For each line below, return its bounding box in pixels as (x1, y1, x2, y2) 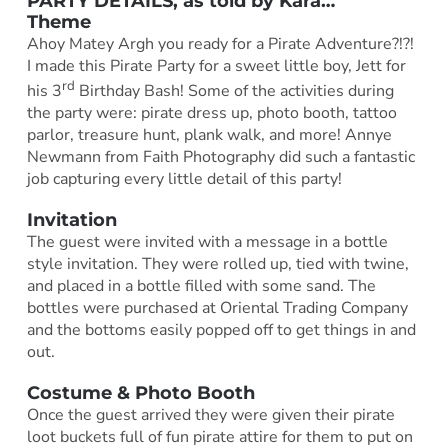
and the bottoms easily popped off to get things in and (26, 319, 416, 342)
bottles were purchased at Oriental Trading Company (26, 297, 408, 320)
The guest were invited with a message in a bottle (26, 231, 388, 254)
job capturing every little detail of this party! (26, 168, 342, 191)
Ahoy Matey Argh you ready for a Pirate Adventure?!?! (26, 32, 414, 55)
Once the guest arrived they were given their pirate (26, 404, 395, 427)
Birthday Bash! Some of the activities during (74, 80, 394, 103)
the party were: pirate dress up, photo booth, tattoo (26, 102, 397, 125)
